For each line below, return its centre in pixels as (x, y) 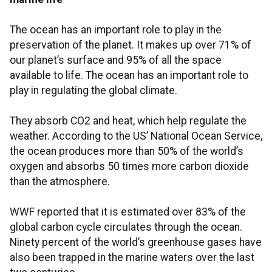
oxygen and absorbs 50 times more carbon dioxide (129, 167)
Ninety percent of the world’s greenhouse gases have (136, 243)
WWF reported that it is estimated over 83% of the (128, 212)
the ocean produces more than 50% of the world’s (127, 151)
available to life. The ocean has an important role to (129, 76)
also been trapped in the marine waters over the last (132, 258)
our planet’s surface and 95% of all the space (116, 60)
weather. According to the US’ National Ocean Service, (136, 136)
